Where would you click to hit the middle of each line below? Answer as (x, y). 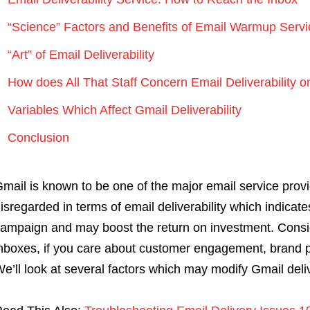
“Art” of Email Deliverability (81, 55)
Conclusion (38, 138)
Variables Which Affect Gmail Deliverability (124, 110)
